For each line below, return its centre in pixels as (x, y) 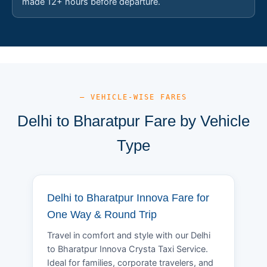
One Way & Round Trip (102, 214)
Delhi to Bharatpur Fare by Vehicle (133, 121)
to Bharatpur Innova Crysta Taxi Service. (128, 249)
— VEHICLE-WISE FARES (133, 97)
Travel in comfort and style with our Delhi (129, 235)
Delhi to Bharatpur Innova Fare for (128, 198)
